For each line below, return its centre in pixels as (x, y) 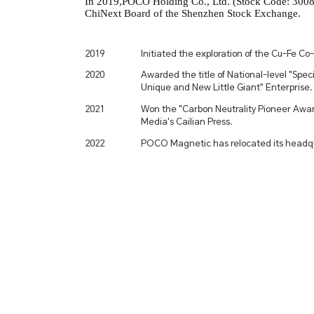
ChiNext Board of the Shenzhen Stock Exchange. (192, 13)
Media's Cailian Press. (186, 122)
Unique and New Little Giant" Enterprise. (226, 87)
